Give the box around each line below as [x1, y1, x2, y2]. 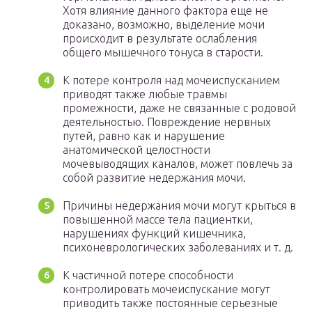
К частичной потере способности [63, 269, 233, 282]
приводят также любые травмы [63, 88, 227, 101]
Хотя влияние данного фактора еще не [63, 4, 268, 17]
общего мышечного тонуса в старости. [63, 46, 263, 59]
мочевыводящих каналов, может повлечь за [63, 157, 292, 171]
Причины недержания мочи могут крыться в [63, 199, 296, 212]
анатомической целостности [63, 143, 210, 157]
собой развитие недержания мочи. [63, 171, 246, 185]
